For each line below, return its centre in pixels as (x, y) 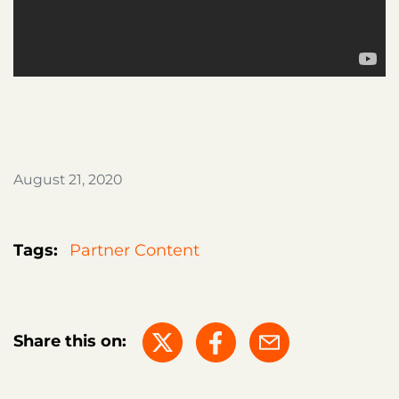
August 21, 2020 (68, 180)
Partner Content (134, 251)
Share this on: (70, 342)
